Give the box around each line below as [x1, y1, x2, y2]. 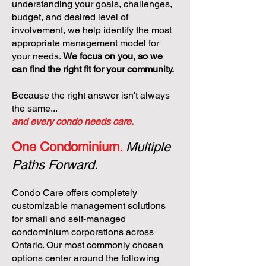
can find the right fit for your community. [12, 64, 174, 75]
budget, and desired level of [12, 11, 128, 23]
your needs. [12, 50, 63, 62]
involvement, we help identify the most [12, 24, 172, 36]
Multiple [126, 140, 170, 154]
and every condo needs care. [12, 116, 134, 127]
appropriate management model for [12, 37, 159, 49]
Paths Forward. [12, 157, 98, 172]
